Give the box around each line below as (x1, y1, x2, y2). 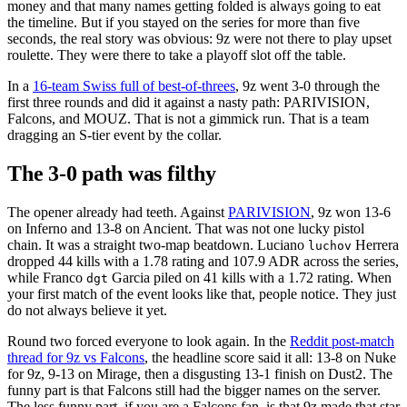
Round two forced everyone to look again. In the (7, 333, 290, 349)
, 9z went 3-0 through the (235, 77, 380, 94)
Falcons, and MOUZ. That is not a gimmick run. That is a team (7, 110, 369, 126)
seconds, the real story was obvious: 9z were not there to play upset (7, 30, 392, 46)
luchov (308, 238, 352, 253)
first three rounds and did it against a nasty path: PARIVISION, (7, 94, 370, 110)
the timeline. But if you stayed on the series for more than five (7, 14, 360, 30)
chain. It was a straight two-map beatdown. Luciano (7, 236, 308, 253)
